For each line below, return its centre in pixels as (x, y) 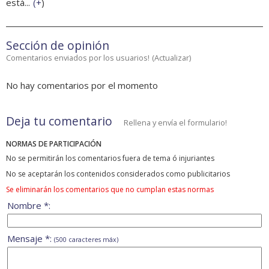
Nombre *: (29, 206)
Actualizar (172, 58)
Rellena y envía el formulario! (175, 123)
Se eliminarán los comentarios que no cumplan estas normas (110, 190)
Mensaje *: (31, 239)
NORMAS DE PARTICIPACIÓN (54, 144)
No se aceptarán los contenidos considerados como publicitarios (118, 174)
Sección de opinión (58, 46)
